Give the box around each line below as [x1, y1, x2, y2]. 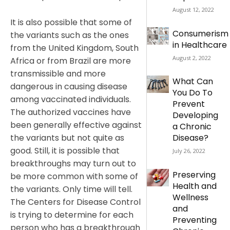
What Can [172, 75, 213, 88]
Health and [172, 180, 217, 193]
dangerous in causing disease [10, 80, 127, 92]
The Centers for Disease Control [10, 196, 141, 208]
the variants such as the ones [10, 29, 129, 41]
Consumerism [172, 27, 228, 40]
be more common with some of [10, 170, 138, 182]
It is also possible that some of [10, 16, 132, 28]
